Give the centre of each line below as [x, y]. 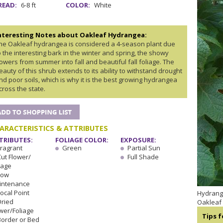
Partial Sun [144, 148]
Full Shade [143, 157]
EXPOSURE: [138, 140]
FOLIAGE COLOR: [82, 140]
